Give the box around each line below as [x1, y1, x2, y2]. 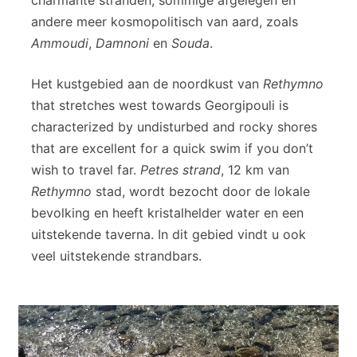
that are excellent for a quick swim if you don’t [31, 139, 313, 156]
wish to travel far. [31, 161, 140, 178]
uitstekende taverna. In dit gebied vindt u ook [31, 226, 306, 242]
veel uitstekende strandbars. [31, 247, 202, 264]
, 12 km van [221, 161, 289, 178]
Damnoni [96, 34, 149, 51]
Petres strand [140, 161, 221, 178]
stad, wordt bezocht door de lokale [92, 182, 310, 199]
